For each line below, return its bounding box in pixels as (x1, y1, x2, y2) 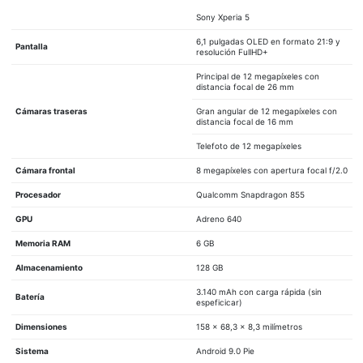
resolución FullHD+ (195, 46, 268, 57)
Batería (15, 291, 45, 301)
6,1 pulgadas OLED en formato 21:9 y (195, 36, 340, 46)
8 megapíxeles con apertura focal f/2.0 (195, 164, 348, 175)
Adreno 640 (195, 213, 241, 224)
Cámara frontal (15, 164, 75, 175)
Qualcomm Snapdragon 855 (195, 189, 305, 199)
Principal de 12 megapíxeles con (195, 70, 319, 81)
